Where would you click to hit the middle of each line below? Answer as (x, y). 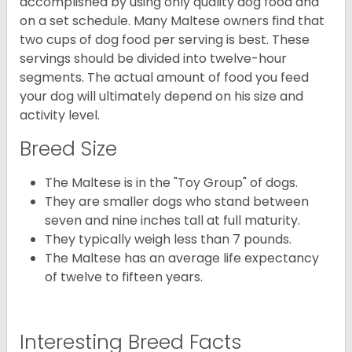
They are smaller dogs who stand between (177, 202)
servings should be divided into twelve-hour (153, 59)
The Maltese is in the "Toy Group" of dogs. (171, 183)
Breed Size (68, 149)
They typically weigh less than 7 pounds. (168, 240)
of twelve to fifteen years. (124, 277)
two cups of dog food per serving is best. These (165, 40)
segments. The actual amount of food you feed (164, 78)
